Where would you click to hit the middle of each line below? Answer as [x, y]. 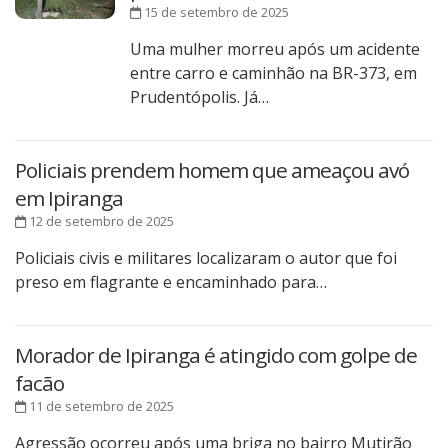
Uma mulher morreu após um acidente [275, 49]
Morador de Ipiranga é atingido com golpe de [216, 355]
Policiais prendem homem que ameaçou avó [212, 170]
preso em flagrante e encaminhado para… [171, 282]
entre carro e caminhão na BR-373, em [273, 73]
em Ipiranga [69, 198]
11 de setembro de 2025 [100, 406]
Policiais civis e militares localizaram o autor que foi [206, 258]
